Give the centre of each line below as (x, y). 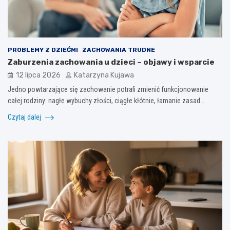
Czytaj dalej (25, 117)
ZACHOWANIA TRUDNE (119, 50)
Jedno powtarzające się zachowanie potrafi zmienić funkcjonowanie (108, 89)
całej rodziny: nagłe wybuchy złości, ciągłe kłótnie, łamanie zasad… (106, 100)
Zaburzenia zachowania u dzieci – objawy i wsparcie (111, 62)
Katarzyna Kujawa (104, 75)
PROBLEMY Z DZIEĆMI (43, 50)
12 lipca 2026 (38, 75)
